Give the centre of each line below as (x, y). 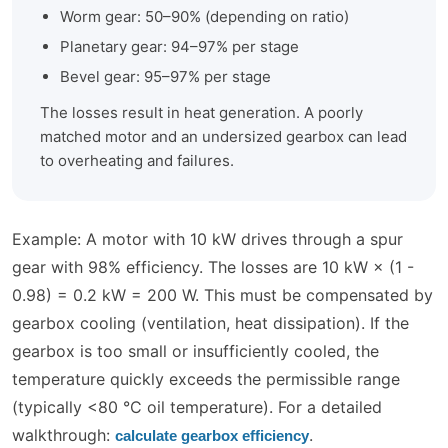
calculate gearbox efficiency (212, 436)
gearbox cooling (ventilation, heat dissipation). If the (210, 323)
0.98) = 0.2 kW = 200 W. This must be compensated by (222, 295)
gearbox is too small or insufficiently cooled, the (195, 351)
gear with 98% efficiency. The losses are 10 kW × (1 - (213, 267)
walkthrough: (63, 435)
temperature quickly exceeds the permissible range (206, 379)
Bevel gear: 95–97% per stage (165, 77)
